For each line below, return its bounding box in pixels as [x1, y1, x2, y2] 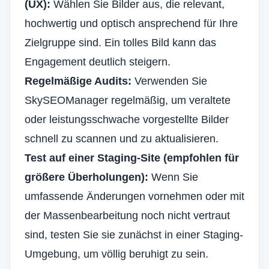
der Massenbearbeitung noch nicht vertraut [25, 210, 230, 222]
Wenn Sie [148, 171, 198, 183]
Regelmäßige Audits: [25, 75, 131, 87]
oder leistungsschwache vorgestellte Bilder [25, 113, 229, 125]
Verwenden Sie [131, 75, 207, 87]
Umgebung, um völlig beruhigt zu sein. [25, 248, 208, 260]
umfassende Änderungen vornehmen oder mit [25, 190, 244, 202]
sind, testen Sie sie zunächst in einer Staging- [25, 229, 243, 241]
